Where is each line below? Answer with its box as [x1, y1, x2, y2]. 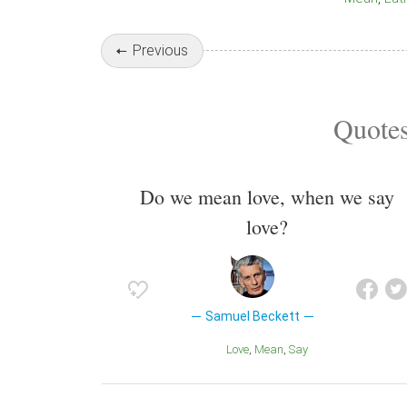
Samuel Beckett [204, 308, 300, 323]
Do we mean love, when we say [140, 183, 394, 210]
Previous [132, 42, 188, 59]
